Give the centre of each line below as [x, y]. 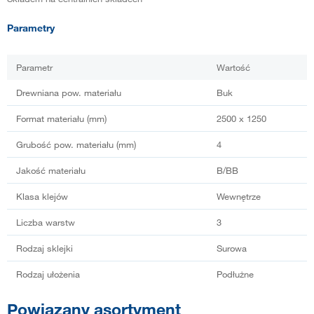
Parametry [31, 28]
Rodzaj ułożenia [48, 274]
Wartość [233, 68]
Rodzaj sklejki [45, 248]
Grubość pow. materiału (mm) [76, 145]
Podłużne [235, 274]
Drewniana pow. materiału [69, 93]
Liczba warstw [46, 223]
